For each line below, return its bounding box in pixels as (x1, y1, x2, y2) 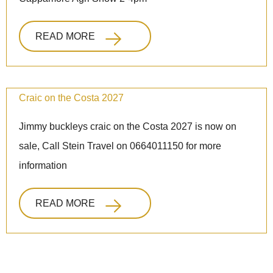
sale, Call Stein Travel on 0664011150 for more (19, 141, 221, 152)
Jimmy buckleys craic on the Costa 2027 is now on (19, 121, 236, 132)
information (19, 160, 67, 171)
